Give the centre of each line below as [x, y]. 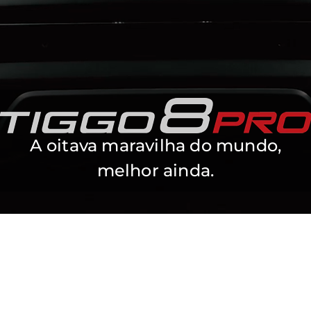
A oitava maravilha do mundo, [155, 145]
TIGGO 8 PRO [206, 191]
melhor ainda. [155, 170]
